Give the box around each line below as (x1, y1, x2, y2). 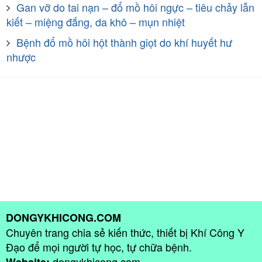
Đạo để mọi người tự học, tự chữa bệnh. (6, 239, 192, 254)
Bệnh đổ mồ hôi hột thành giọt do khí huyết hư (16, 34, 232, 50)
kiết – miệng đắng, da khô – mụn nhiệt (6, 13, 185, 29)
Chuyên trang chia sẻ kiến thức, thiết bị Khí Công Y (6, 224, 244, 240)
